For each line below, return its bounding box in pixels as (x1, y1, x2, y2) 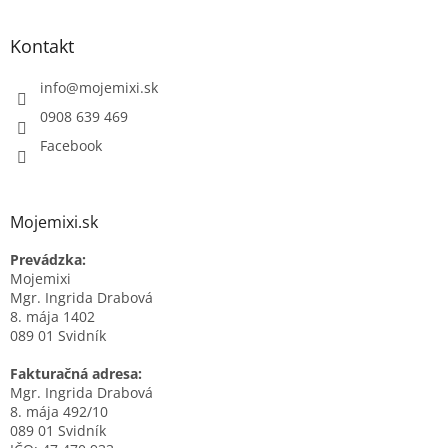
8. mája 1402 (10, 307, 95, 327)
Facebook (40, 136, 102, 156)
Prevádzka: (10, 250, 86, 270)
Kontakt (10, 34, 74, 59)
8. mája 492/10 (10, 402, 108, 422)
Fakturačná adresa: (10, 364, 142, 384)
